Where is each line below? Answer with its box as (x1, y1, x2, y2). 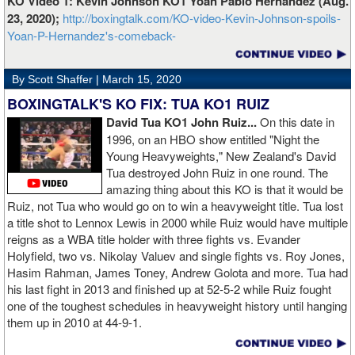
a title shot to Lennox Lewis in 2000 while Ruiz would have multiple (7, 214, 348, 231)
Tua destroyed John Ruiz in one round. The (106, 164, 328, 181)
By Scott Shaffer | (12, 73, 102, 86)
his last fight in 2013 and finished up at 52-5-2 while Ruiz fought (7, 281, 331, 298)
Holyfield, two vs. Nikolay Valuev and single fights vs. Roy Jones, (7, 247, 345, 265)
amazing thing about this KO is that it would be (106, 181, 343, 198)
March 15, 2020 (102, 73, 181, 86)
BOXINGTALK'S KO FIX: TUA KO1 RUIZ (7, 94, 269, 115)
